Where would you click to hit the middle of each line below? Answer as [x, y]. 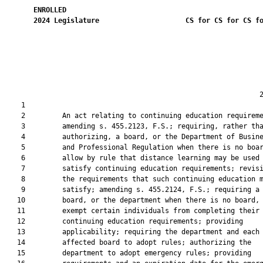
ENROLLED [50, 10]
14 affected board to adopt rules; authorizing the [128, 242]
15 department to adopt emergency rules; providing [128, 253]
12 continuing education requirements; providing [124, 221]
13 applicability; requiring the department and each [132, 232]
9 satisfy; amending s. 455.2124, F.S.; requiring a [132, 190]
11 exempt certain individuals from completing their [132, 211]
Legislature [77, 21]
